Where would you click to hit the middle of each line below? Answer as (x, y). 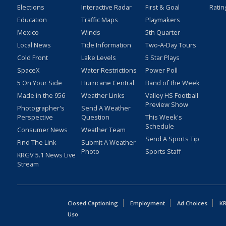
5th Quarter (162, 33)
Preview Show (166, 105)
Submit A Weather (108, 143)
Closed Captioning (93, 203)
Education (32, 20)
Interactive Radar (106, 7)
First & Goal (162, 7)
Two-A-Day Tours (171, 45)
